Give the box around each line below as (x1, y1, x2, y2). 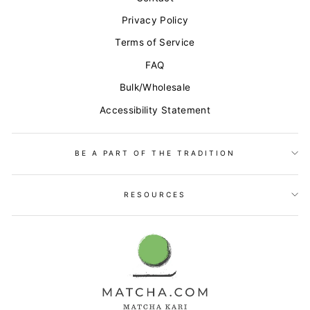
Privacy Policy (121, 15, 189, 26)
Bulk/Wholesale (119, 82, 191, 93)
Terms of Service (115, 37, 195, 48)
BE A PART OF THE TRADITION (74, 149, 236, 158)
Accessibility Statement (100, 104, 210, 116)
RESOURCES (123, 190, 187, 199)
